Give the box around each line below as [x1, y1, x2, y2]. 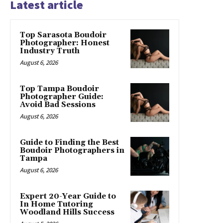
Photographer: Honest [20, 38, 110, 48]
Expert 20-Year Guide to [20, 191, 116, 201]
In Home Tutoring [20, 199, 93, 209]
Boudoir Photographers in [20, 145, 124, 155]
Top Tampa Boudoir [20, 84, 99, 94]
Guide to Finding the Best [20, 137, 119, 147]
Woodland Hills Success [20, 207, 114, 217]
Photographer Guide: [20, 92, 104, 102]
